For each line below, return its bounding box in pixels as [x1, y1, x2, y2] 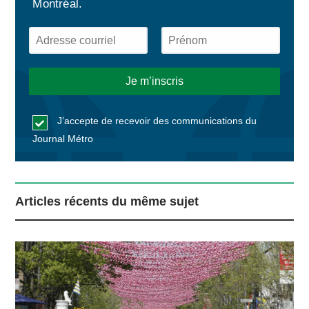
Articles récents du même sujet [15, 195, 199, 209]
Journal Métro [32, 133, 94, 145]
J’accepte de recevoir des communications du [54, 115, 257, 127]
